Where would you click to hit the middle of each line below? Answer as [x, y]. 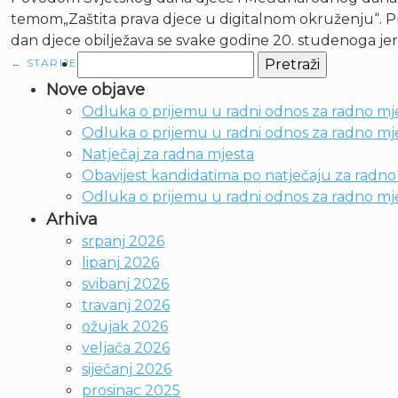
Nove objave [96, 90]
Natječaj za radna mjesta [168, 154]
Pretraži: [106, 61]
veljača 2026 [126, 348]
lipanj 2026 [120, 263]
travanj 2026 [126, 305]
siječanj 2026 [127, 369]
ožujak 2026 [125, 326]
